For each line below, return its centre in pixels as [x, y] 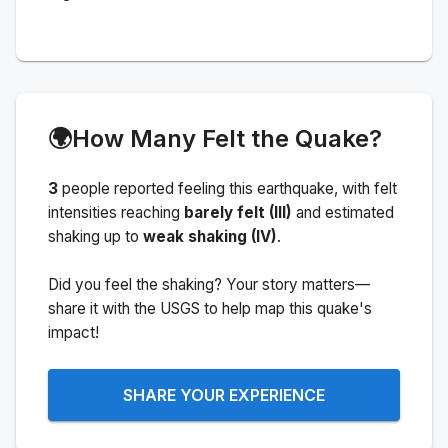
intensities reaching [114, 212]
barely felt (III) [238, 212]
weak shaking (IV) [210, 236]
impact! [73, 332]
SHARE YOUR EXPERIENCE [224, 394]
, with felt [365, 188]
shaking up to [93, 236]
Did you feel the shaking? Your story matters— [209, 284]
